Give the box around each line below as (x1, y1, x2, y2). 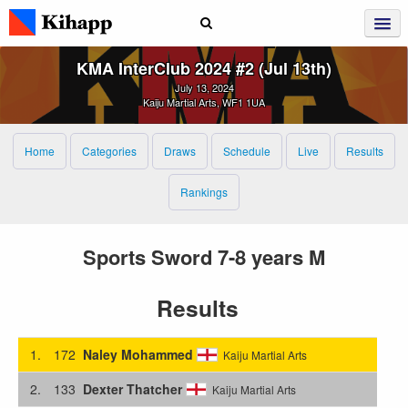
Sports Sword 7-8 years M (83, 241, 325, 271)
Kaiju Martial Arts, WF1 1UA (143, 95, 265, 109)
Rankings (180, 184, 228, 199)
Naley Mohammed (82, 344, 193, 363)
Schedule (223, 143, 270, 158)
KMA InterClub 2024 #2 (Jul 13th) (76, 56, 331, 80)
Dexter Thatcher (82, 379, 182, 398)
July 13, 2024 (174, 80, 234, 95)
